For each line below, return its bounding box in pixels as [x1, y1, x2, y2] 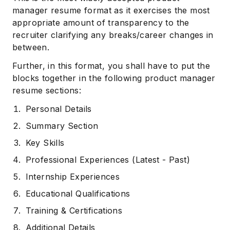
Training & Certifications [25, 205, 123, 216]
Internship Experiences [25, 171, 120, 182]
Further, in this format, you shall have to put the [12, 61, 210, 71]
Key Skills [25, 138, 65, 148]
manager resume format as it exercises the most [12, 5, 210, 15]
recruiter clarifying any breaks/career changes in [12, 30, 214, 40]
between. [12, 42, 50, 52]
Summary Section [25, 121, 99, 131]
